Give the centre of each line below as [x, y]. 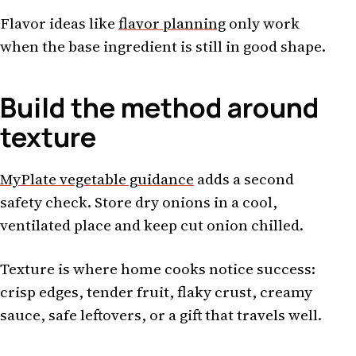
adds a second [244, 179]
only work [263, 23]
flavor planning [172, 23]
